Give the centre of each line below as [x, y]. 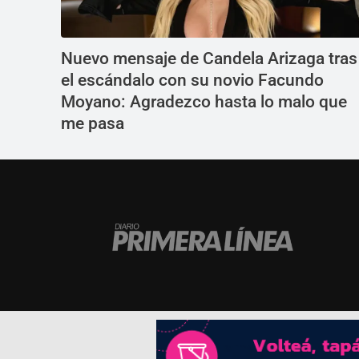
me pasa [93, 124]
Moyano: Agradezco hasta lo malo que [204, 102]
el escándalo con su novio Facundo [192, 81]
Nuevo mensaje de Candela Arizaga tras [209, 59]
